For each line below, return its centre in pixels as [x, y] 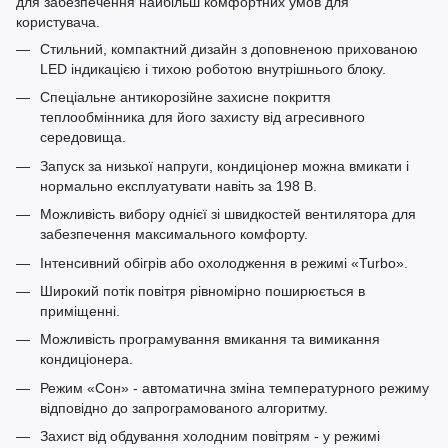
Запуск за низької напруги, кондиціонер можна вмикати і [224, 165]
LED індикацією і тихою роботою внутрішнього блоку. [213, 68]
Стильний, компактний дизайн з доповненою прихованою [229, 48]
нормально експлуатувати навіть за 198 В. [178, 185]
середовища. [83, 137]
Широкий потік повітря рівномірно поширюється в [202, 290]
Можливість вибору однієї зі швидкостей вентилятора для [228, 214]
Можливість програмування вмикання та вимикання [210, 339]
